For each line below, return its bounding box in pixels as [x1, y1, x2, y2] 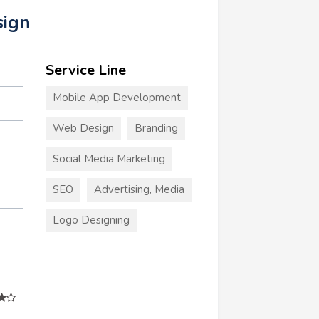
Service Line [45, 60, 126, 80]
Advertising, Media [93, 182, 184, 197]
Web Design [52, 120, 114, 135]
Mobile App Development [52, 90, 181, 105]
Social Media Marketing [52, 151, 165, 166]
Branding [134, 120, 178, 135]
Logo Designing [52, 212, 130, 227]
